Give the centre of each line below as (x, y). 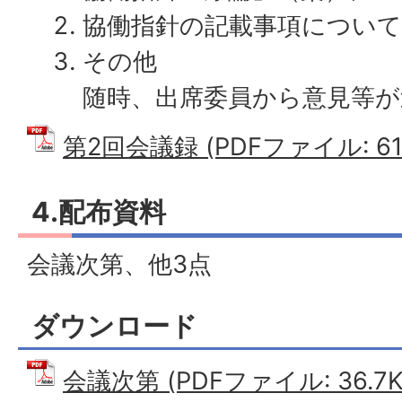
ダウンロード (114, 325)
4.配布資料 (99, 211)
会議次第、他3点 (119, 264)
